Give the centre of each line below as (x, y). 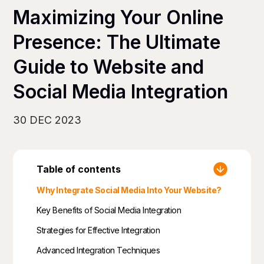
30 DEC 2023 (47, 120)
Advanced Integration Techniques (98, 250)
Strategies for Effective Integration (98, 230)
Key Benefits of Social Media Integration (109, 210)
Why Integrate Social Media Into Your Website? (129, 190)
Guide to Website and (109, 67)
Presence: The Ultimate (117, 42)
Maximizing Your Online (118, 17)
